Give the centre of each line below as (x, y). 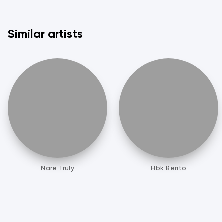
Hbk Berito (168, 168)
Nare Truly (57, 168)
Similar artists (45, 34)
